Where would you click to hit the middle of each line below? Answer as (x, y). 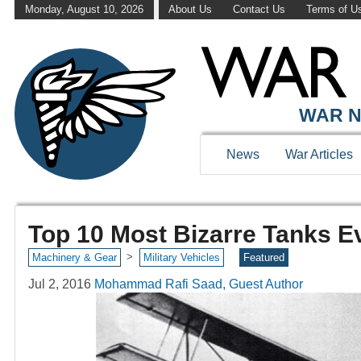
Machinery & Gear (74, 258)
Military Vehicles (181, 258)
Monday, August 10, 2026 (84, 10)
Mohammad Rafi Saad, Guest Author (199, 284)
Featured (264, 258)
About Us (191, 10)
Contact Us (259, 10)
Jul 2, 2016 (60, 284)
